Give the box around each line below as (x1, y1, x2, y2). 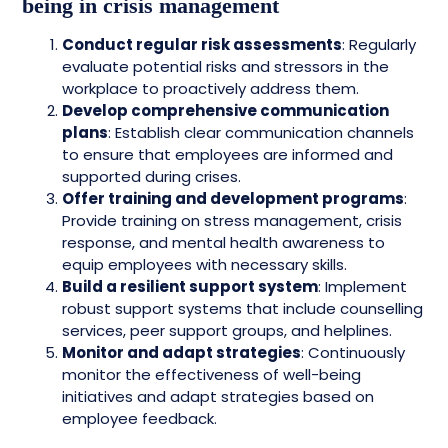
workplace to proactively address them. (62, 78, 359, 99)
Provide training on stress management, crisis (62, 210, 402, 231)
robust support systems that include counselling (62, 298, 423, 319)
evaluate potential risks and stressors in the (62, 56, 389, 77)
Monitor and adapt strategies (62, 342, 301, 363)
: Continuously (301, 342, 405, 363)
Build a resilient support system (62, 276, 318, 297)
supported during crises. (62, 166, 241, 187)
